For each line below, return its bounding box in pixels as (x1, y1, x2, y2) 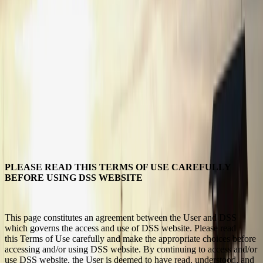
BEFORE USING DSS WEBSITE (5, 172, 143, 183)
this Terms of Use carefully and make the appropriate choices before (5, 233, 256, 244)
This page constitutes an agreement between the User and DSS (5, 212, 237, 222)
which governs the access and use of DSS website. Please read (5, 222, 236, 233)
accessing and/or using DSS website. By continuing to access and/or (5, 244, 257, 254)
